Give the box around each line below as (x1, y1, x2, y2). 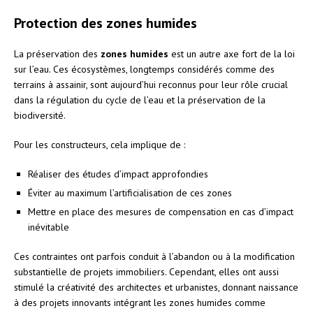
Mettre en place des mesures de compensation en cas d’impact (28, 205, 293, 218)
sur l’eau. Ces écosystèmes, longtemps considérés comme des (14, 62, 275, 75)
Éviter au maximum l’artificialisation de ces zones (28, 186, 232, 199)
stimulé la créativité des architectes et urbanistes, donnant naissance (14, 280, 298, 293)
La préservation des (14, 47, 101, 60)
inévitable (28, 220, 69, 233)
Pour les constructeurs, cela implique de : (14, 138, 185, 151)
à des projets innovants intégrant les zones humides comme (14, 296, 265, 309)
